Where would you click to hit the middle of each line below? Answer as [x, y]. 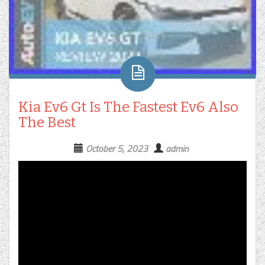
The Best [47, 123]
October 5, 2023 [117, 149]
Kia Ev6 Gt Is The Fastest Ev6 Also [128, 107]
